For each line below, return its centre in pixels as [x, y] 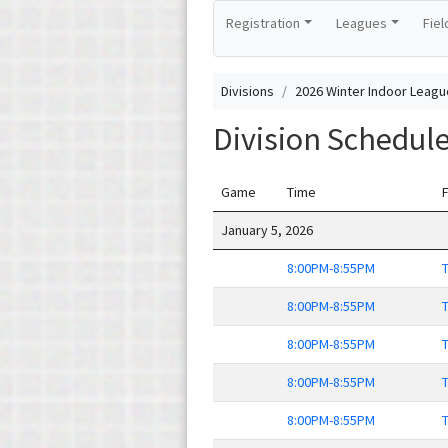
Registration [263, 23]
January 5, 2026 [267, 230]
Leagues [361, 23]
